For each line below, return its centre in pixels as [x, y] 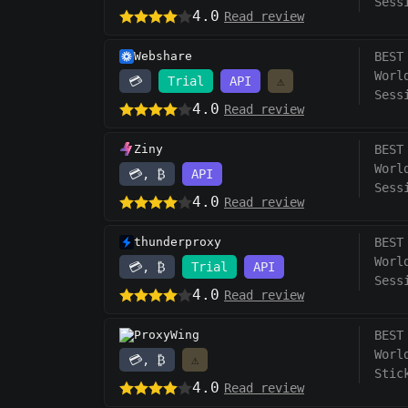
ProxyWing [167, 335]
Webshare [163, 56]
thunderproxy [178, 242]
